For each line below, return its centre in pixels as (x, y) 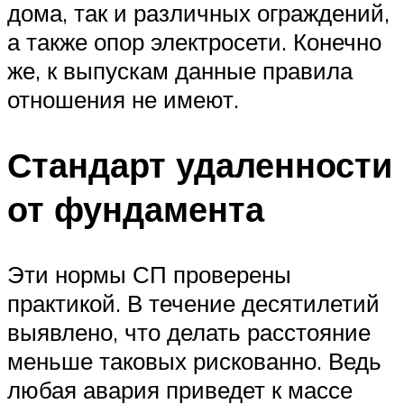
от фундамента (136, 208)
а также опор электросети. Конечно (194, 41)
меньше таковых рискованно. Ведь (194, 360)
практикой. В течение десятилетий (193, 303)
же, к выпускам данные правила (180, 70)
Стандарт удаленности (200, 164)
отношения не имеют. (123, 99)
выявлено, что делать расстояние (189, 331)
